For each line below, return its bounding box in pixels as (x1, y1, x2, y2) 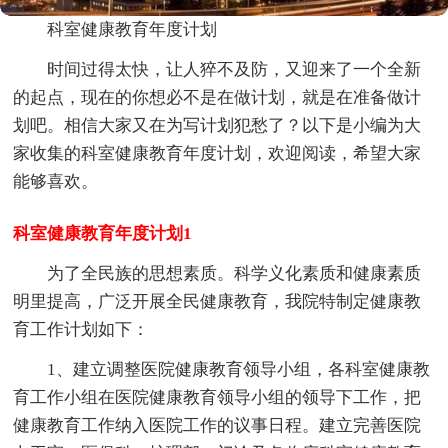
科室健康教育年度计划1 (13, 223, 193, 243)
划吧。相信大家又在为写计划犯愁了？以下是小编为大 (13, 115, 422, 135)
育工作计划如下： (13, 319, 150, 339)
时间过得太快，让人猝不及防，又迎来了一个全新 (47, 59, 422, 79)
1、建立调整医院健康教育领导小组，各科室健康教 (47, 359, 431, 379)
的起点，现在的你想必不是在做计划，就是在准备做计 (13, 87, 422, 107)
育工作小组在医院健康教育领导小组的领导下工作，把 (13, 387, 422, 407)
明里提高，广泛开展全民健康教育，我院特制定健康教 (13, 291, 422, 311)
